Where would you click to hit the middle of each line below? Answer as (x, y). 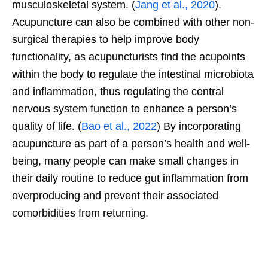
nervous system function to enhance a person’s (124, 109)
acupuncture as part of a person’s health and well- (131, 144)
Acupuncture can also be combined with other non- (133, 22)
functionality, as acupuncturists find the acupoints (129, 57)
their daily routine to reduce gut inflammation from (130, 179)
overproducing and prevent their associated (115, 196)
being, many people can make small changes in (125, 161)
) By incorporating (199, 127)
